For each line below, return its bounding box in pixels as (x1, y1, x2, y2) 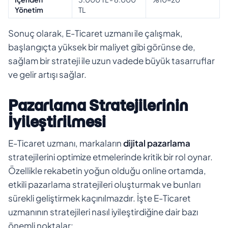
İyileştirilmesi (8, 112, 106, 131)
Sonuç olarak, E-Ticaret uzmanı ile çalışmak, (8, 27, 183, 39)
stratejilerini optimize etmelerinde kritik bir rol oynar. (8, 151, 213, 162)
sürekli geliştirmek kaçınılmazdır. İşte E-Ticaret (8, 192, 191, 204)
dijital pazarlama (123, 137, 190, 149)
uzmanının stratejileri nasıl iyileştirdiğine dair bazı (8, 206, 198, 217)
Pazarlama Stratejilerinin (8, 96, 188, 115)
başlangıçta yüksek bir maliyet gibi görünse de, (8, 41, 195, 52)
